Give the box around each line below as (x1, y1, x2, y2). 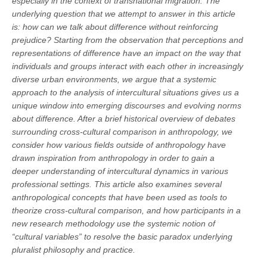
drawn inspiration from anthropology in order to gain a (12, 153, 215, 163)
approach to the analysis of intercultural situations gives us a (12, 87, 239, 97)
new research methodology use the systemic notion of (12, 218, 215, 228)
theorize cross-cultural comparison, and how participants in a (12, 205, 241, 215)
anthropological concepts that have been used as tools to (12, 192, 227, 202)
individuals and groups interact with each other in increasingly (12, 61, 243, 71)
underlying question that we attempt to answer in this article (12, 8, 235, 18)
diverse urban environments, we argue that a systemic (12, 74, 216, 84)
